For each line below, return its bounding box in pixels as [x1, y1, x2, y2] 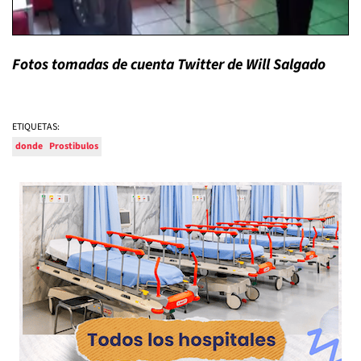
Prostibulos [49, 139, 98, 153]
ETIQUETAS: [12, 120, 60, 134]
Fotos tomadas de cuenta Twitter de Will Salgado [12, 54, 326, 76]
